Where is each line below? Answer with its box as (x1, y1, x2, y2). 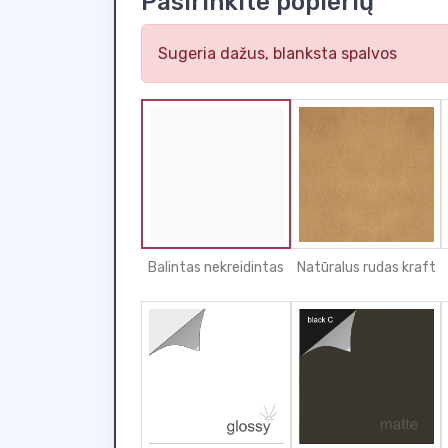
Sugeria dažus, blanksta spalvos (158, 44, 397, 63)
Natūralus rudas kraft (296, 259, 436, 276)
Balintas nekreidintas (148, 259, 284, 276)
